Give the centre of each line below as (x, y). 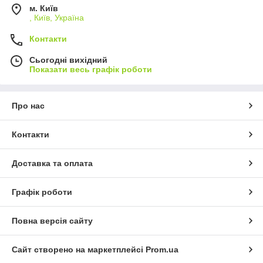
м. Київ (44, 9)
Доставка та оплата (52, 163)
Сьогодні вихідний (68, 60)
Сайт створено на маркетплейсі (79, 250)
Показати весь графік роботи (91, 70)
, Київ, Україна (57, 18)
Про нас (28, 106)
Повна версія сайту (52, 221)
